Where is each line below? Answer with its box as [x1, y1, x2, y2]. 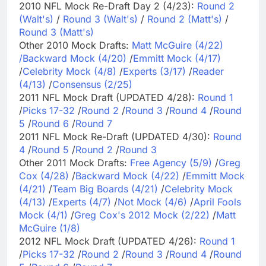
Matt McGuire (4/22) [132, 39, 223, 51]
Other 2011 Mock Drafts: [19, 156, 130, 169]
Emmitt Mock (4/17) [133, 52, 221, 64]
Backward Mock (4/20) [23, 52, 126, 64]
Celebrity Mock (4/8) [23, 65, 116, 77]
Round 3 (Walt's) [63, 12, 138, 25]
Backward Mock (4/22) [75, 169, 179, 182]
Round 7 [75, 117, 112, 129]
